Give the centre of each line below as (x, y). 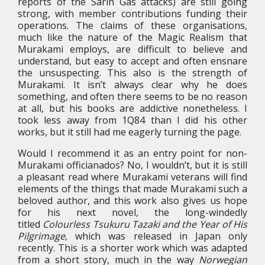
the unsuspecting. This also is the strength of (132, 73)
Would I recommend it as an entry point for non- (132, 153)
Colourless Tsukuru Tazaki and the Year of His (145, 224)
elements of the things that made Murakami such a (132, 189)
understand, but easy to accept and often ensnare (132, 61)
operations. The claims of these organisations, (132, 25)
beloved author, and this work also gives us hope (132, 201)
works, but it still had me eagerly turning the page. (130, 132)
